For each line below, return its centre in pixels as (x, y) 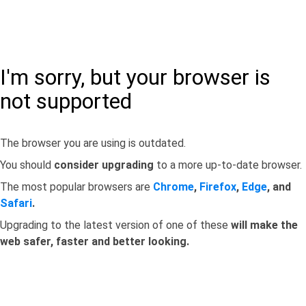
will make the (264, 225)
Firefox (218, 187)
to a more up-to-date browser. (228, 165)
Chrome (173, 187)
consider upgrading (104, 165)
